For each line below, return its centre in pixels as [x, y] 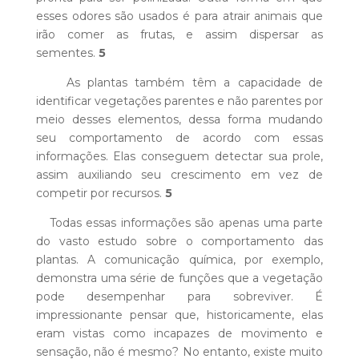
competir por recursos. [100, 194]
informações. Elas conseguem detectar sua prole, [179, 157]
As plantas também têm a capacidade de [179, 83]
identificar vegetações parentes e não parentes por [179, 101]
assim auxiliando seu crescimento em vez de [179, 175]
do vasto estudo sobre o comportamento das [179, 242]
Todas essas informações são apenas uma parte [179, 223]
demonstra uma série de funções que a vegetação [179, 278]
